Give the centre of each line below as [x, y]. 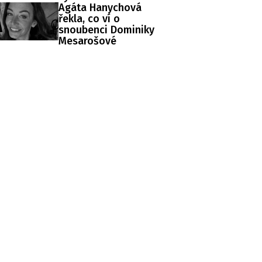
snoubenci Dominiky [106, 30]
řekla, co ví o [89, 18]
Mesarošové [87, 41]
